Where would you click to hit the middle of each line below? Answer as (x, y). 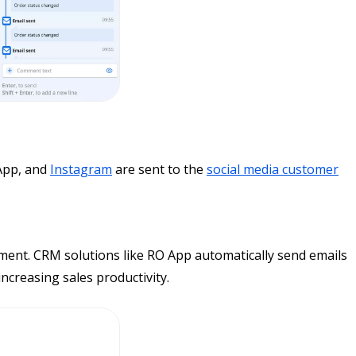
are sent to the (159, 169)
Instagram (81, 169)
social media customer (273, 169)
